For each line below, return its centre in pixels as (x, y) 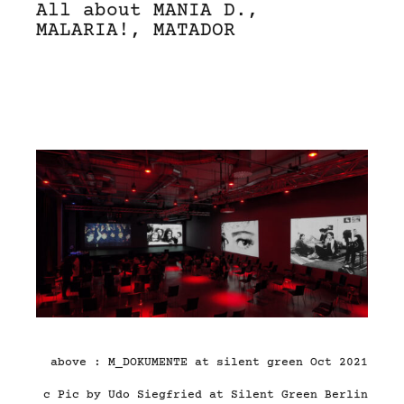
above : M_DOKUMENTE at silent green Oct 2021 (209, 363)
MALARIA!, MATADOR (136, 31)
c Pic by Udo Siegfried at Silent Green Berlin (206, 395)
